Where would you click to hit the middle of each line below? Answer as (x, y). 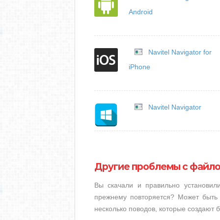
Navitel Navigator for (180, 52)
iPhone (139, 67)
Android (141, 12)
